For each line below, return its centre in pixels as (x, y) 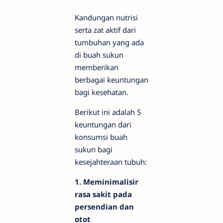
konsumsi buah (101, 137)
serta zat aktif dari (105, 30)
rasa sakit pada (103, 194)
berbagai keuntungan (111, 80)
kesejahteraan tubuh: (111, 162)
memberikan (97, 67)
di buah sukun (99, 55)
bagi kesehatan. (102, 92)
